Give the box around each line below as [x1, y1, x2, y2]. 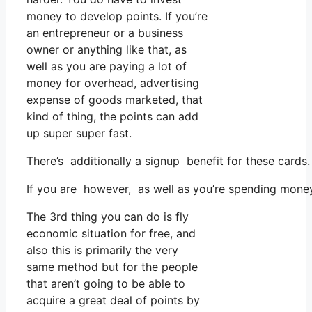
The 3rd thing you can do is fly [26, 209, 189, 224]
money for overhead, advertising [26, 75, 199, 90]
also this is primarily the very [26, 242, 178, 257]
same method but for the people [26, 259, 198, 274]
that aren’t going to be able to [26, 276, 185, 290]
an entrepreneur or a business [26, 25, 183, 40]
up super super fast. [26, 125, 132, 140]
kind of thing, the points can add [26, 109, 198, 123]
